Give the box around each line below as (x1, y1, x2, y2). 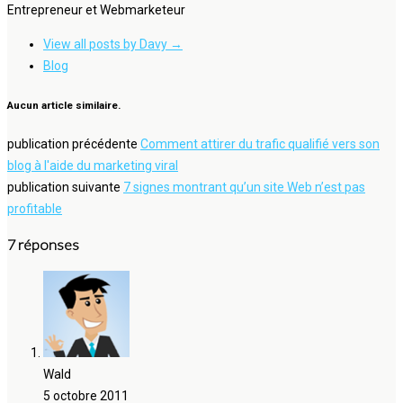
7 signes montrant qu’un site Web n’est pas (123, 180, 365, 195)
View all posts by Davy (43, 37, 170, 52)
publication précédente (7, 137, 140, 152)
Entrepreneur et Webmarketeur (7, 3, 185, 18)
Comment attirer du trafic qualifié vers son (140, 137, 380, 152)
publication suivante (7, 180, 123, 195)
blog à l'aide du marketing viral (7, 158, 178, 174)
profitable (7, 201, 62, 217)
